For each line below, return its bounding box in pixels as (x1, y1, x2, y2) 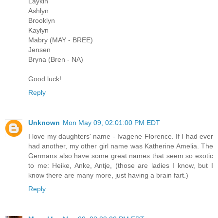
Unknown (28, 118, 60, 127)
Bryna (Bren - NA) (28, 55, 83, 63)
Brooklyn (28, 16, 55, 24)
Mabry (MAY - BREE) (28, 36, 93, 44)
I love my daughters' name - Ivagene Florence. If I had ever (28, 132, 213, 140)
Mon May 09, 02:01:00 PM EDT (63, 118, 160, 127)
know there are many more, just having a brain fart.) (28, 171, 188, 179)
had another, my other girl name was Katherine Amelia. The (28, 142, 213, 150)
